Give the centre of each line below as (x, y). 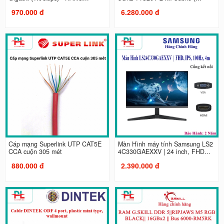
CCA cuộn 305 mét (35, 151)
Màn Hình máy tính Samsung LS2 (165, 144)
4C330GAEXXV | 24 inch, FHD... (164, 151)
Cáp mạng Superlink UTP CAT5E (55, 144)
